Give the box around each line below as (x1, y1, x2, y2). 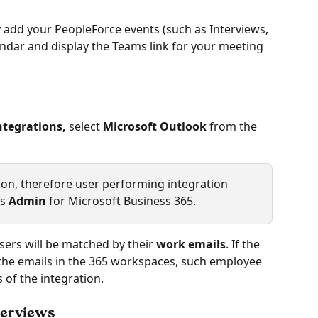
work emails (156, 236, 226, 253)
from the (209, 119, 260, 135)
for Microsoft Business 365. (46, 193, 196, 209)
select (66, 119, 103, 135)
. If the (226, 236, 263, 253)
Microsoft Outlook (103, 119, 209, 135)
